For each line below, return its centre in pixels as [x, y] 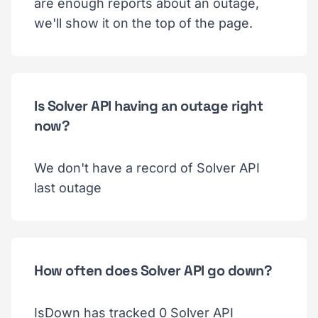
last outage [68, 187]
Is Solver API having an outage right [148, 105]
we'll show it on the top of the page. [143, 23]
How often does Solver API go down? [153, 270]
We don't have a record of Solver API [147, 168]
